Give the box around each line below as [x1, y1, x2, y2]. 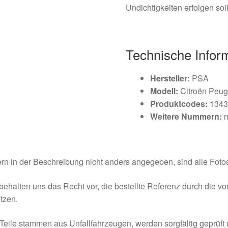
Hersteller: [150, 72, 190, 84]
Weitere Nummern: [150, 110, 222, 122]
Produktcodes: [150, 97, 208, 109]
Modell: [150, 84, 179, 97]
